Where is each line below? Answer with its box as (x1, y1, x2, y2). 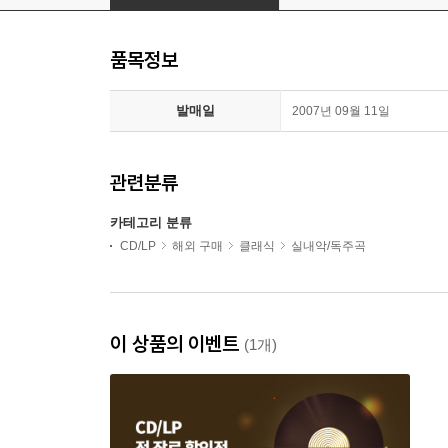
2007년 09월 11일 (292, 104, 390, 118)
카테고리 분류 (110, 215, 192, 230)
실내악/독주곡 (291, 239, 366, 253)
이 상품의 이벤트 (110, 331, 244, 356)
